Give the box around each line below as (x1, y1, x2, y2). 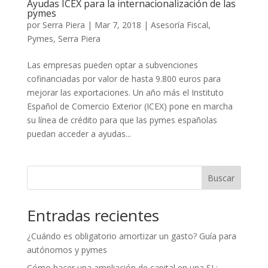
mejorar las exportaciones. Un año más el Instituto (26, 87, 224, 98)
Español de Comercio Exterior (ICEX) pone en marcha (26, 100, 233, 112)
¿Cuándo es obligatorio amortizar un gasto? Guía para (26, 230, 236, 242)
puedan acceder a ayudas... (26, 128, 131, 139)
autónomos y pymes (26, 244, 107, 255)
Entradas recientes (26, 205, 159, 226)
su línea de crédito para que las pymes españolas (26, 114, 217, 126)
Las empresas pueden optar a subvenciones (26, 59, 198, 71)
